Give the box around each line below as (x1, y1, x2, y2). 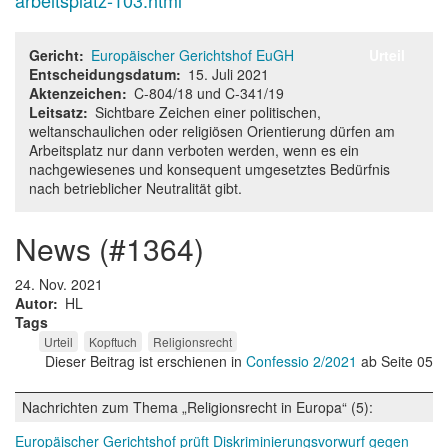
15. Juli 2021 (188, 64, 269, 84)
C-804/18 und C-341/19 (134, 83, 284, 103)
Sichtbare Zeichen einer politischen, (95, 102, 321, 122)
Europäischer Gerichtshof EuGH (91, 45, 294, 65)
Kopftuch (89, 333, 137, 350)
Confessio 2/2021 (246, 351, 361, 371)
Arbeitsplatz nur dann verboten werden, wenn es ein (29, 140, 359, 160)
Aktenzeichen (29, 83, 122, 103)
